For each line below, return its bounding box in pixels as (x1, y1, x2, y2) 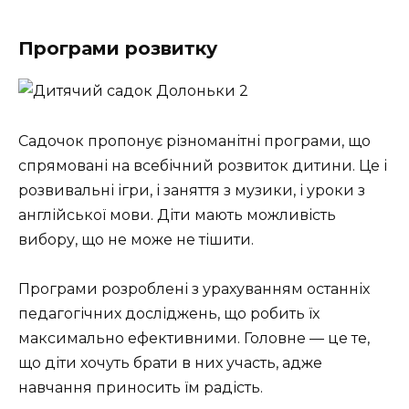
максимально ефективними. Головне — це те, (18, 329, 370, 347)
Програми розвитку (18, 37, 217, 60)
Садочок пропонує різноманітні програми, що (18, 131, 371, 150)
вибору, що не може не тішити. (18, 230, 254, 248)
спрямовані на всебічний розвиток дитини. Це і (18, 156, 387, 174)
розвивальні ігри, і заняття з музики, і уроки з (18, 181, 365, 199)
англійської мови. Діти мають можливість (18, 205, 336, 224)
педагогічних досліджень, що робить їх (18, 304, 320, 322)
